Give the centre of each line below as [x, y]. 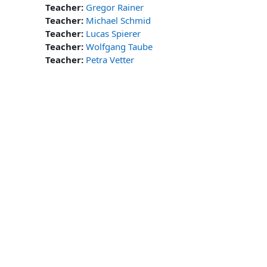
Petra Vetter [110, 60]
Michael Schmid [118, 20]
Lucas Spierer [113, 33]
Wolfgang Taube [119, 46]
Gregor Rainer [115, 7]
